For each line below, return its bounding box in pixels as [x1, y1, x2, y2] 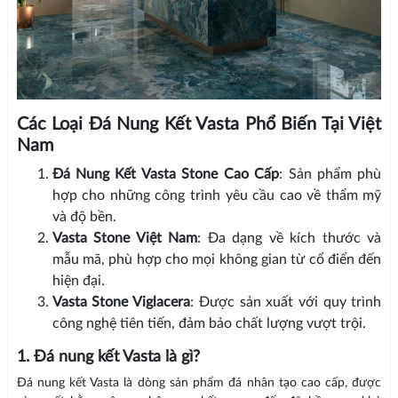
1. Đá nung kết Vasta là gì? [16, 349, 200, 366]
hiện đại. [52, 274, 105, 289]
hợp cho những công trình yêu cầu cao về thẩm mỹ [52, 188, 382, 203]
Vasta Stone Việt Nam [52, 231, 198, 246]
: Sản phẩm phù [279, 167, 382, 182]
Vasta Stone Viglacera [52, 295, 191, 310]
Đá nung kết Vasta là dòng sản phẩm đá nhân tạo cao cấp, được [16, 377, 382, 390]
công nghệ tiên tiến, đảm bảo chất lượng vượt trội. [52, 316, 366, 331]
